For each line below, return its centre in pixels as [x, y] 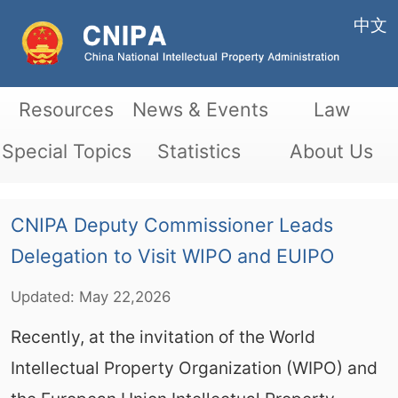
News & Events [201, 109]
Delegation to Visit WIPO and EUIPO [172, 255]
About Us [332, 151]
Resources [67, 109]
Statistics [199, 151]
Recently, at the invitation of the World [163, 336]
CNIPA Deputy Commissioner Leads [171, 224]
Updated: [44, 296]
